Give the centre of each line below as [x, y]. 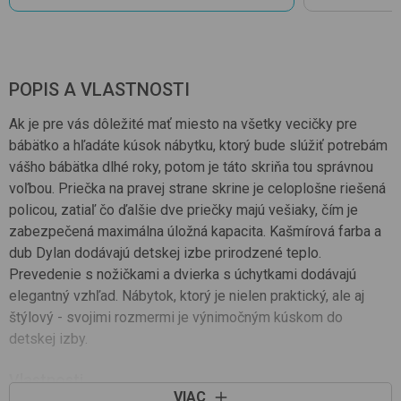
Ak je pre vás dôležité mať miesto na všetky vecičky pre [183, 124]
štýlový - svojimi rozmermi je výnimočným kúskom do [176, 317]
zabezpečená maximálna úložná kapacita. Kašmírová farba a [195, 231]
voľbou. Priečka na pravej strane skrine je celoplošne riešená [197, 188]
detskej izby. [48, 338]
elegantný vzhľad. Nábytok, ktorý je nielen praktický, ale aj [187, 295]
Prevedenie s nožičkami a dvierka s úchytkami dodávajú [183, 274]
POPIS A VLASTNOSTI [99, 89]
